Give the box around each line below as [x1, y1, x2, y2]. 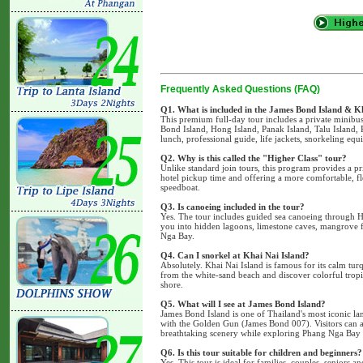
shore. [160, 279, 183, 289]
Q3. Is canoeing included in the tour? [160, 201, 305, 211]
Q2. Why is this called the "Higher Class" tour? [160, 152, 347, 163]
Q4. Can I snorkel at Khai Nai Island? [160, 250, 310, 260]
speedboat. [160, 181, 200, 192]
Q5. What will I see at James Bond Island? [160, 298, 326, 309]
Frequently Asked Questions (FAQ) [160, 83, 320, 95]
